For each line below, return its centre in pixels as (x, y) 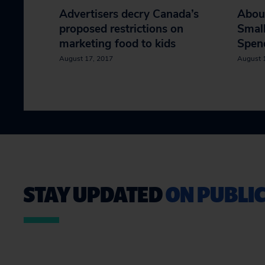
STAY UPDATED (95, 194)
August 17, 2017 (86, 59)
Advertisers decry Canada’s (129, 14)
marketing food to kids (117, 44)
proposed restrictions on (121, 29)
